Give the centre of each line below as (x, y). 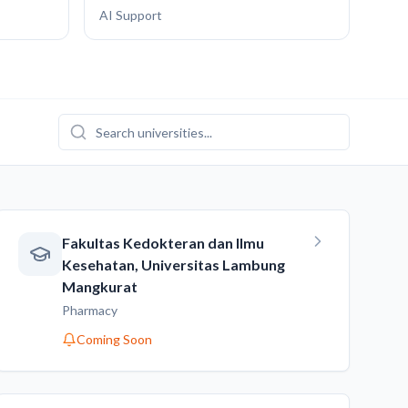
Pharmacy (89, 310)
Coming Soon (114, 339)
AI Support (131, 15)
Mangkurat (99, 286)
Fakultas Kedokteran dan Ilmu (163, 243)
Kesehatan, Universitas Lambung (173, 265)
